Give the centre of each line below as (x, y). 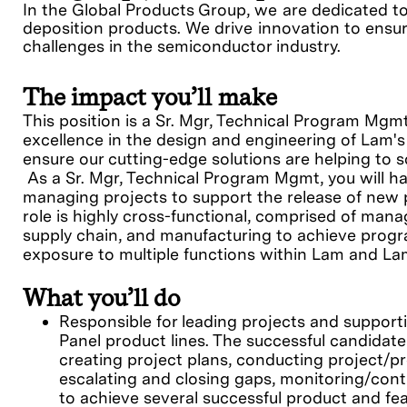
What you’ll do (101, 298)
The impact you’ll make (150, 97)
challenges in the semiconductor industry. (184, 46)
